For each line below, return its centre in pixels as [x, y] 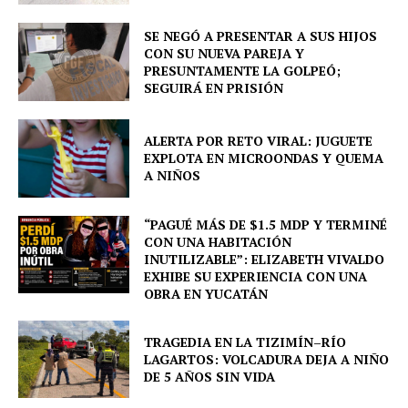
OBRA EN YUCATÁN [206, 293]
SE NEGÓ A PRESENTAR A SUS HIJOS [261, 36]
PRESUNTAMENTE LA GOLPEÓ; [243, 71]
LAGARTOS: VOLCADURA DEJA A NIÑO [267, 359]
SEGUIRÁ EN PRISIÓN [214, 88]
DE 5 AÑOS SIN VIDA [210, 376]
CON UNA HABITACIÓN [218, 241]
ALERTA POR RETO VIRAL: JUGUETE [259, 141]
